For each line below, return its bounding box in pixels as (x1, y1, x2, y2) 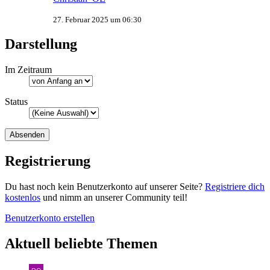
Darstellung (5, 36, 77, 52)
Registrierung (5, 153, 90, 169)
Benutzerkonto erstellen (5, 213, 95, 224)
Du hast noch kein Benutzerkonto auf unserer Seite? (5, 181, 205, 192)
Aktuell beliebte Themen (5, 236, 157, 252)
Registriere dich (205, 181, 265, 192)
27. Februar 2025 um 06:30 (53, 14, 142, 24)
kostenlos (5, 192, 40, 203)
